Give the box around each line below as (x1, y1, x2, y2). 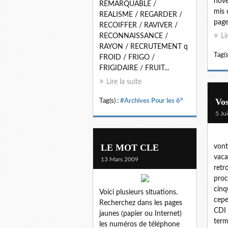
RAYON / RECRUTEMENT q (99, 43, 188, 50)
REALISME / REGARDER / (99, 11, 182, 18)
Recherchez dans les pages (99, 199, 182, 207)
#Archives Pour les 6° (120, 97, 183, 104)
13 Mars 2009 (101, 156, 138, 162)
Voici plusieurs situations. (99, 188, 178, 196)
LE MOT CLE (101, 142, 159, 153)
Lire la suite (106, 78, 141, 85)
